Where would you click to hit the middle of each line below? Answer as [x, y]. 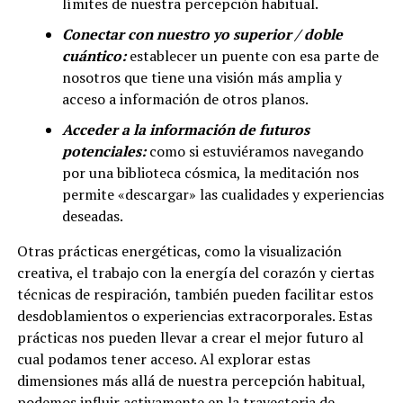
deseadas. [92, 215]
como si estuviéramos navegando [256, 151]
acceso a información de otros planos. [185, 99]
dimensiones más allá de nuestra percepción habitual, [191, 380]
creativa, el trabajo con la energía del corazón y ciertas [195, 272]
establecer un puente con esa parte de [252, 55]
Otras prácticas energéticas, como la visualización [179, 251]
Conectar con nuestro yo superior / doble [202, 34]
